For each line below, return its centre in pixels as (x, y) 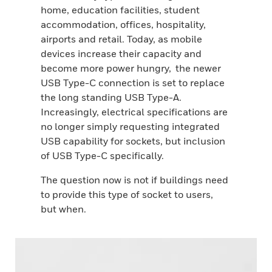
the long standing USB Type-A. (112, 97)
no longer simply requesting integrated (131, 126)
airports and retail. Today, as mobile (122, 39)
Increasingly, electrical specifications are (134, 112)
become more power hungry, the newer (131, 68)
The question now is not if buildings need (135, 180)
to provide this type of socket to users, (127, 194)
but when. (64, 209)
